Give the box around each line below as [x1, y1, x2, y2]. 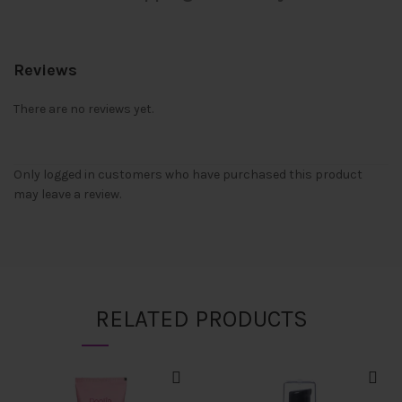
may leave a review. [13, 187, 121, 202]
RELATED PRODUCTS [94, 305, 308, 333]
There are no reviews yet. [13, 101, 153, 117]
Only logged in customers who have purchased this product [13, 167, 363, 182]
